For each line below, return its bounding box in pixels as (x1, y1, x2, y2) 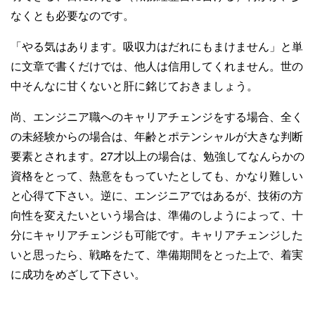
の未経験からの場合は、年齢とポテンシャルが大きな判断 (11, 128, 303, 144)
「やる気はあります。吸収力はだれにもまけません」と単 (11, 38, 303, 54)
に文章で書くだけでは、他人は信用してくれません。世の (11, 58, 303, 74)
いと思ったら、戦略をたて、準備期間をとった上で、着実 (11, 246, 303, 262)
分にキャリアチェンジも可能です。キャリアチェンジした (11, 226, 303, 243)
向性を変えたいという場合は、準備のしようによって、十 (11, 207, 303, 223)
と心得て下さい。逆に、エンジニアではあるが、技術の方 (11, 187, 303, 203)
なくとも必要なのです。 (11, 7, 134, 23)
